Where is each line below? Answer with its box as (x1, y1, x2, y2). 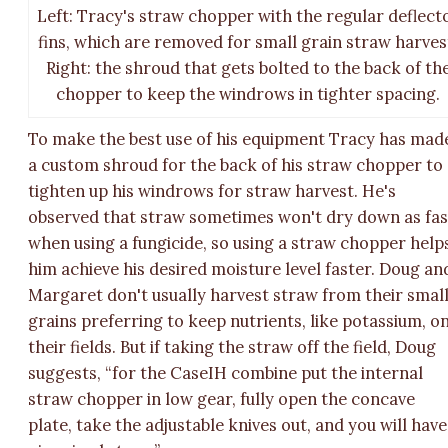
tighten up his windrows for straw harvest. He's (28, 181, 397, 202)
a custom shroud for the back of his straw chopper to (28, 155, 444, 176)
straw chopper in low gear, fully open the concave (28, 389, 416, 410)
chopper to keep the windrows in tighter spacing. (56, 83, 441, 104)
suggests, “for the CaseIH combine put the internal (28, 363, 424, 384)
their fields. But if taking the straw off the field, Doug (28, 337, 437, 358)
